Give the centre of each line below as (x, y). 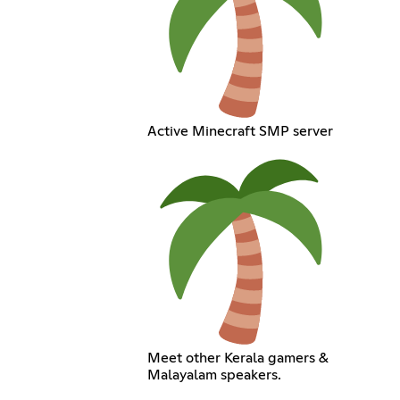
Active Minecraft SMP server (241, 131)
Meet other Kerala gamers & (238, 358)
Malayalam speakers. (215, 375)
